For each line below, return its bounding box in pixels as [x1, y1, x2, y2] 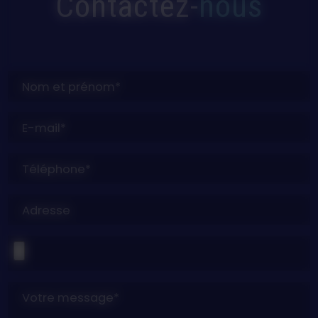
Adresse [22, 202, 71, 219]
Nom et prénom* [22, 78, 121, 95]
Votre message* [22, 289, 120, 306]
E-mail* [22, 119, 67, 136]
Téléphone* [22, 160, 92, 177]
